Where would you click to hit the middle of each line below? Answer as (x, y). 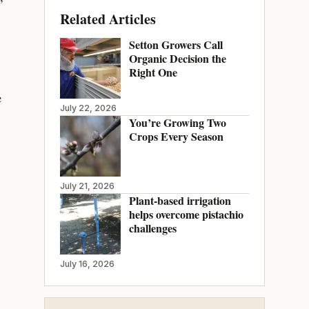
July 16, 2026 (87, 263)
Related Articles (108, 19)
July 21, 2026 (87, 186)
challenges (152, 228)
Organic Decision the (177, 58)
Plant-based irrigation (180, 200)
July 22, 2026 (88, 108)
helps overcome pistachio (186, 214)
